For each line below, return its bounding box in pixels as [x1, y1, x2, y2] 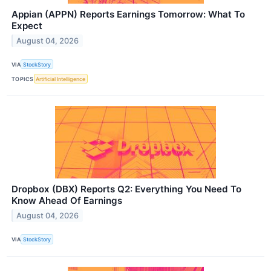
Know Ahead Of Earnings [11, 195, 122, 207]
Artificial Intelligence [36, 75, 86, 82]
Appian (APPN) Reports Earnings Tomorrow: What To [11, 8, 245, 21]
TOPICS [11, 75, 34, 82]
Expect [11, 20, 42, 32]
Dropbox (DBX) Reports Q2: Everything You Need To [11, 183, 241, 195]
